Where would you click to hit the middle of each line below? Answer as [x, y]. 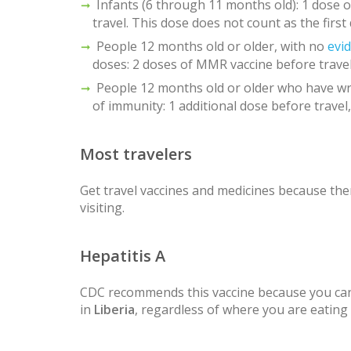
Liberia [114, 309]
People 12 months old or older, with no [212, 46]
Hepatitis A [123, 255]
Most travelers [136, 154]
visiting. [102, 207]
